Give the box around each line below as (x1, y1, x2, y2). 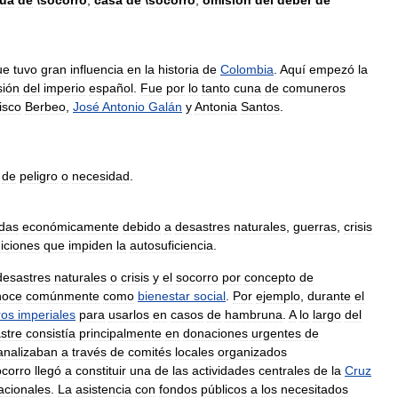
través (72, 345, 107, 359)
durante (307, 289, 351, 303)
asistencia (76, 382, 131, 396)
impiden (68, 238, 113, 252)
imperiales (18, 307, 76, 322)
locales (175, 345, 214, 359)
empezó (309, 62, 354, 76)
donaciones (183, 326, 248, 340)
